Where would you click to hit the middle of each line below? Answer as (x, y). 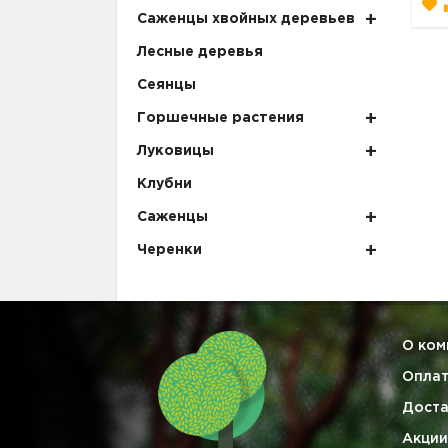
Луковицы (175, 151)
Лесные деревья (200, 52)
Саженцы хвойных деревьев (246, 19)
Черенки (169, 250)
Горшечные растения (220, 118)
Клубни (164, 184)
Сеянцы (166, 85)
